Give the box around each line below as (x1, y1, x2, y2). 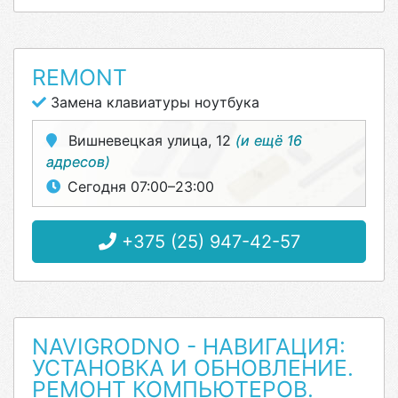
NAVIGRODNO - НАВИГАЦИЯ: (32, 333, 346, 360)
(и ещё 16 (235, 131, 302, 149)
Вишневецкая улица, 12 (64, 131, 235, 149)
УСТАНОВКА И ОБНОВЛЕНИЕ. (32, 354, 354, 381)
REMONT (32, 64, 127, 91)
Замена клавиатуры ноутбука (46, 93, 259, 111)
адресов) (46, 153, 110, 171)
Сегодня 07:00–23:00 (68, 178, 214, 195)
